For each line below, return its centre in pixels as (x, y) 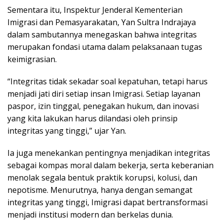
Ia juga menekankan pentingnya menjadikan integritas (109, 153)
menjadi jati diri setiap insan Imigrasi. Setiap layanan (104, 93)
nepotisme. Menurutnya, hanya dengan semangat (100, 190)
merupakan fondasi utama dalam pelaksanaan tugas (105, 47)
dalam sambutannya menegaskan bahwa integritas (102, 34)
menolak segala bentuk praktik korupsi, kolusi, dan (102, 177)
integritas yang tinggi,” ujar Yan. (67, 130)
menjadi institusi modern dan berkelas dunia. (90, 214)
